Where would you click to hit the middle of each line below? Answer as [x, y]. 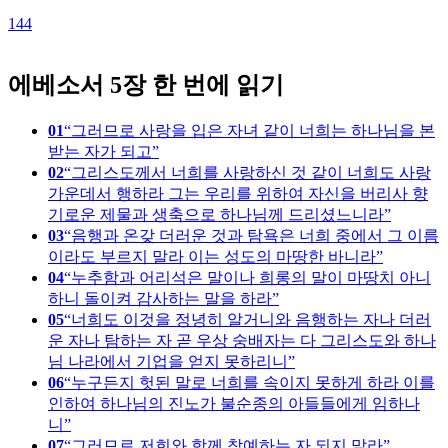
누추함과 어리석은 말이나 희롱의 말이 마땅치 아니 [251, 277]
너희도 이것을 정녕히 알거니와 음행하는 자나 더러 [251, 319]
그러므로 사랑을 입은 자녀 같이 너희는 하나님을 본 [253, 130]
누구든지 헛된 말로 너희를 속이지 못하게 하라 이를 [253, 382]
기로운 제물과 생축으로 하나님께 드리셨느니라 [216, 214]
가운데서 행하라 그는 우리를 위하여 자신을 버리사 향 [238, 193]
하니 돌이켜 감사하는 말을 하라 [160, 298]
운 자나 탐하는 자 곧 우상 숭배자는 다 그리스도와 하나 [242, 340]
